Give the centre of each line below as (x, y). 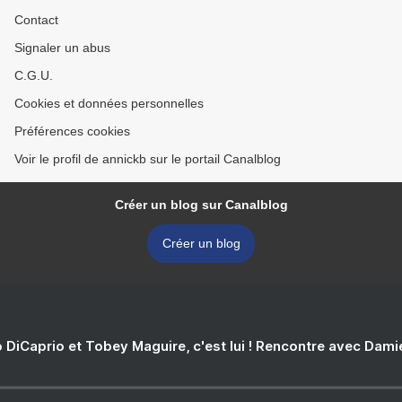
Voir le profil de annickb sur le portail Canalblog (148, 159)
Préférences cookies (72, 131)
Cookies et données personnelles (109, 103)
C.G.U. (34, 75)
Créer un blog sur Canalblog (201, 205)
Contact (36, 20)
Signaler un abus (62, 48)
